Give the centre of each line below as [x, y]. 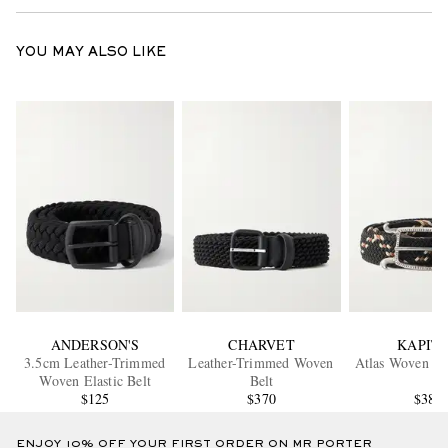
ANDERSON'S [95, 344]
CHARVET [261, 344]
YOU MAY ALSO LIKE [91, 53]
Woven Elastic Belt [95, 380]
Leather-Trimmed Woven [261, 362]
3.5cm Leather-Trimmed [95, 362]
